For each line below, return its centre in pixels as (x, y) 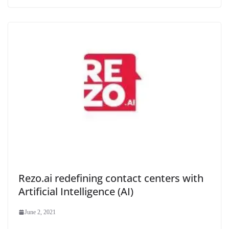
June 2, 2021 (40, 212)
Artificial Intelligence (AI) (76, 191)
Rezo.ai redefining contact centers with (111, 178)
